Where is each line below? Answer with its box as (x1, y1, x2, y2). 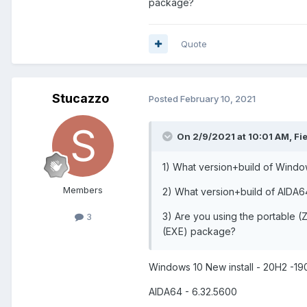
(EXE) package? (162, 225, 236, 237)
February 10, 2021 (180, 93, 256, 105)
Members (63, 184, 103, 195)
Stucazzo (51, 90, 109, 106)
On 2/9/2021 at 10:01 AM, (177, 130, 294, 142)
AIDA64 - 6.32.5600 (149, 285, 237, 297)
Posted (149, 93, 180, 105)
